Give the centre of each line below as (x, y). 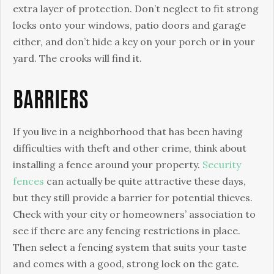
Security (222, 165)
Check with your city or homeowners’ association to (134, 214)
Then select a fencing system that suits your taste (130, 247)
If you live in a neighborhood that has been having (128, 131)
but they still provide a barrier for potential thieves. (133, 198)
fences (28, 181)
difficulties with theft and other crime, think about (130, 148)
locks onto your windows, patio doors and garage (129, 25)
